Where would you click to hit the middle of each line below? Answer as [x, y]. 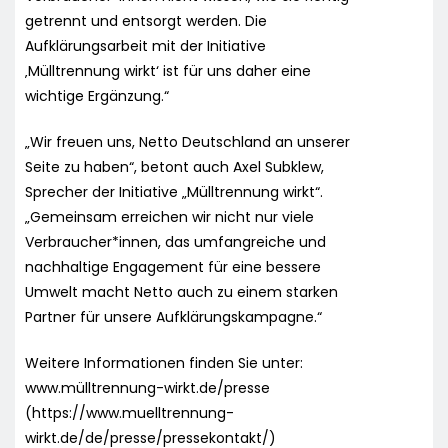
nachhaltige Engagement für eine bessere [173, 266]
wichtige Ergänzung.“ [97, 95]
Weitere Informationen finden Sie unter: [164, 362]
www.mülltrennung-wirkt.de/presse [147, 387]
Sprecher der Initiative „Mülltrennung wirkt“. [174, 191]
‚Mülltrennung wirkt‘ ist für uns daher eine [168, 70]
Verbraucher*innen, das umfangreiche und [175, 241]
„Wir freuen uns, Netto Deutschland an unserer [187, 141]
